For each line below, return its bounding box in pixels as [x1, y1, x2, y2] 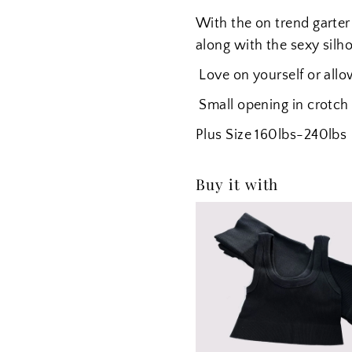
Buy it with [195, 174, 279, 195]
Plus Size [195, 127, 255, 144]
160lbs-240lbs [255, 127, 347, 144]
